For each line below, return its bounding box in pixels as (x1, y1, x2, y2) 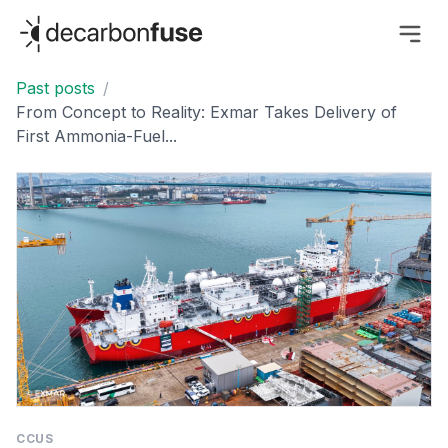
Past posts (16, 78, 95, 99)
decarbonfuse (15, 13, 121, 33)
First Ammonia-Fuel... (16, 126, 177, 147)
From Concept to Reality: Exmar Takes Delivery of (16, 102, 397, 123)
